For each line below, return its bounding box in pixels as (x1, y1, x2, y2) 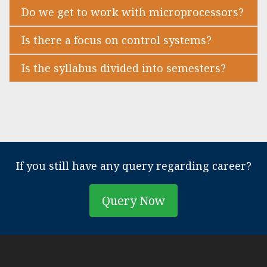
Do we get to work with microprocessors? (21, 5, 244, 20)
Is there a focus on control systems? (21, 33, 212, 48)
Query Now (102, 193, 165, 209)
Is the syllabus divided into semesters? (21, 61, 226, 76)
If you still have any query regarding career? (15, 159, 252, 173)
